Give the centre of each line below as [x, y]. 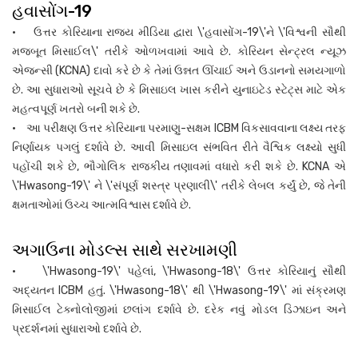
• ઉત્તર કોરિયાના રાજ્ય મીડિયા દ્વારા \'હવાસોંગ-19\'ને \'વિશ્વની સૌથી [179, 32]
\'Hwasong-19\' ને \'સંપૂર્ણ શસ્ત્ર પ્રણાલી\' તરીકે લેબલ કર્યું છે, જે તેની [179, 185]
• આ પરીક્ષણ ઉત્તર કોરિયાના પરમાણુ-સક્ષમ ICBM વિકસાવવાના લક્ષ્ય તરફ [179, 128]
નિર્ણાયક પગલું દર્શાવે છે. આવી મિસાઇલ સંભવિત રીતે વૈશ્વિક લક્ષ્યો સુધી [179, 147]
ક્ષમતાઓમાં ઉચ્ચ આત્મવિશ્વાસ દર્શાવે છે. [101, 205]
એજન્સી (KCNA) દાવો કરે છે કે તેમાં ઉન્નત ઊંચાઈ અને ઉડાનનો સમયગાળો [179, 70]
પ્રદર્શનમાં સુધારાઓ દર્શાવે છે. [77, 328]
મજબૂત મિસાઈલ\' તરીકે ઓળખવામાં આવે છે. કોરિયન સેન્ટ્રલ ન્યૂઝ [179, 51]
